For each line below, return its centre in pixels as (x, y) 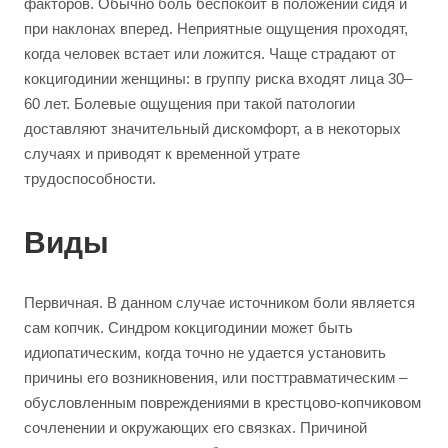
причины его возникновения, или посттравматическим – (215, 377)
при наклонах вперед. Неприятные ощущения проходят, (216, 28)
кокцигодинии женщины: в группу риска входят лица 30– (218, 78)
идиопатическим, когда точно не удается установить (205, 352)
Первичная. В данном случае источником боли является (219, 302)
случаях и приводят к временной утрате (162, 153)
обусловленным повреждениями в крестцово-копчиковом (222, 402)
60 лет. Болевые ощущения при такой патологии (189, 103)
